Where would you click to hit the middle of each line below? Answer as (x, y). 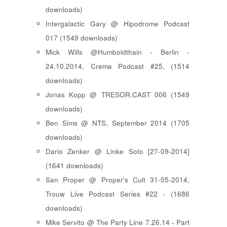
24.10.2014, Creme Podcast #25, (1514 (118, 66)
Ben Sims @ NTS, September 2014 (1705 (118, 123)
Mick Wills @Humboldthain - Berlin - (118, 52)
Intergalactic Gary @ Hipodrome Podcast (118, 24)
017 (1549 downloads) (82, 38)
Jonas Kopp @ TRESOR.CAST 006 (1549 (118, 95)
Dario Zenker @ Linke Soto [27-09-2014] (118, 152)
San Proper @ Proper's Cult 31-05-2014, (118, 180)
